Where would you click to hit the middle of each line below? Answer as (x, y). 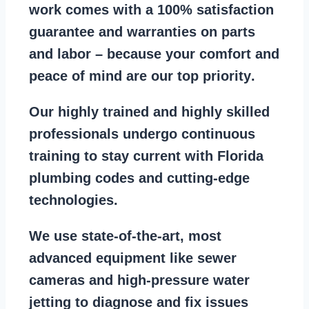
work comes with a (93, 10)
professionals (74, 134)
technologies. (76, 200)
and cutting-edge (192, 178)
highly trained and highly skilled (164, 112)
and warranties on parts (175, 32)
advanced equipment (97, 258)
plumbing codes (82, 178)
